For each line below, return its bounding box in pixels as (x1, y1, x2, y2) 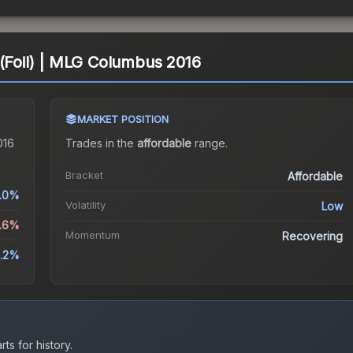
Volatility (65, 199, 106, 212)
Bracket (65, 169, 103, 182)
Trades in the (65, 136, 137, 150)
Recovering (282, 229, 344, 243)
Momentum (65, 229, 120, 242)
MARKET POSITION (76, 113, 169, 126)
